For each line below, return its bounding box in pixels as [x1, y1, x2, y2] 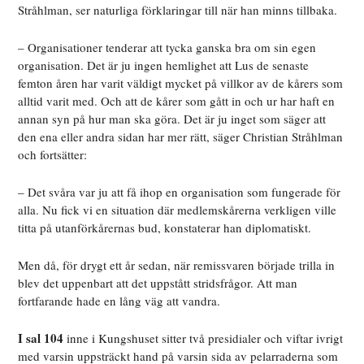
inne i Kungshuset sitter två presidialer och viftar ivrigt [63, 330, 344, 347]
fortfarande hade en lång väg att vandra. [18, 292, 221, 310]
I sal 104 [18, 329, 64, 348]
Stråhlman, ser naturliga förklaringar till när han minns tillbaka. [18, 2, 338, 19]
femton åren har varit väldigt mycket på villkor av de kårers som [18, 75, 344, 92]
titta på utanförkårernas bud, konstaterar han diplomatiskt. [18, 219, 312, 236]
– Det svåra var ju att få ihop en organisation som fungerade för [18, 184, 341, 201]
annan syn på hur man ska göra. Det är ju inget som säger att [18, 110, 327, 128]
